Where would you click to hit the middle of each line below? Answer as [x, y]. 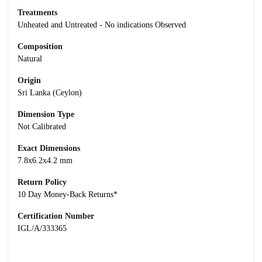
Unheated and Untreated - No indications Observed [102, 25]
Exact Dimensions [49, 148]
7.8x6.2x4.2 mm [45, 160]
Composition [40, 46]
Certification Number [56, 216]
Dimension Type [46, 114]
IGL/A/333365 [42, 228]
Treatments [37, 12]
